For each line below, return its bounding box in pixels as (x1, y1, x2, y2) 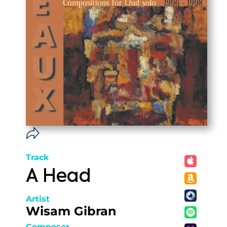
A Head (26, 168, 91, 186)
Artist (26, 194, 50, 204)
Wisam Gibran (26, 204, 117, 218)
